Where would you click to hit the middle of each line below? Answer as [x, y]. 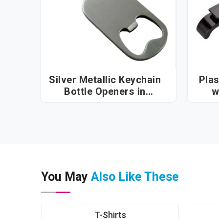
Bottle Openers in [101, 92]
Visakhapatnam [105, 103]
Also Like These [135, 177]
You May [66, 177]
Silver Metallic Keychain [105, 80]
